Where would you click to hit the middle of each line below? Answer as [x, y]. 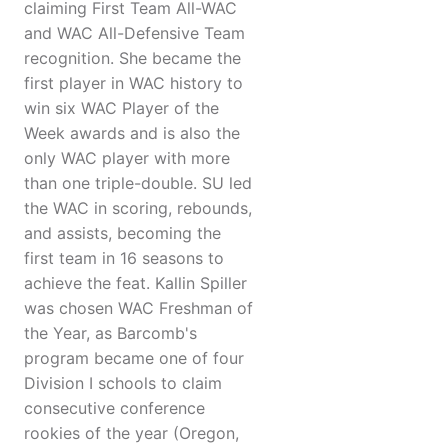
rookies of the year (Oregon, [131, 433]
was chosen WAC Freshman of [138, 308]
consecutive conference [114, 408]
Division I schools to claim [123, 383]
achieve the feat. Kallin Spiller [135, 283]
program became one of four [134, 358]
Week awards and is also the [132, 133]
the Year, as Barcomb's [110, 333]
